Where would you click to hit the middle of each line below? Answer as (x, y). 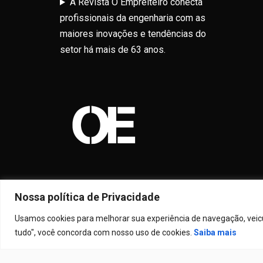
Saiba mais (215, 232)
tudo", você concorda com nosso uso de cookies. (104, 232)
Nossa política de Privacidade (87, 197)
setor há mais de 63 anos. (113, 50)
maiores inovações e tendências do (133, 34)
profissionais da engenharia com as (133, 18)
